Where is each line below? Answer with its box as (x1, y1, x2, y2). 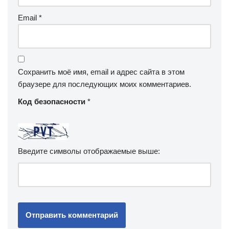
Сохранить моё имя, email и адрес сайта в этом (18, 67, 185, 76)
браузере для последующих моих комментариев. (18, 79, 191, 88)
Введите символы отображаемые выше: (18, 147, 160, 156)
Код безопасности (18, 97, 87, 106)
